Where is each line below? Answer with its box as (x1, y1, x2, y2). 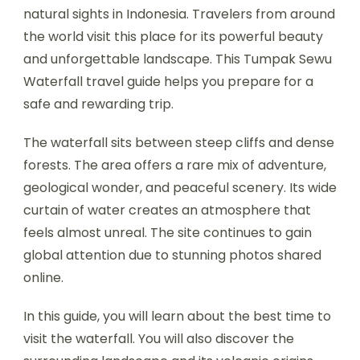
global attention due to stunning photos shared (23, 245, 321, 264)
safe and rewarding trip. (23, 94, 174, 113)
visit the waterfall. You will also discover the (23, 329, 294, 348)
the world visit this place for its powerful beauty (23, 27, 323, 46)
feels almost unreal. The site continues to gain (23, 223, 312, 242)
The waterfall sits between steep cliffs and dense (23, 133, 334, 152)
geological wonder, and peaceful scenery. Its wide (23, 178, 337, 197)
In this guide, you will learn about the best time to (23, 306, 331, 325)
